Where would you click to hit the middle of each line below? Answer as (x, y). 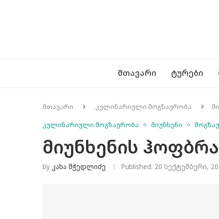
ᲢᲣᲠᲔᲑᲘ (187, 73)
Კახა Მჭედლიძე (79, 166)
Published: (137, 166)
